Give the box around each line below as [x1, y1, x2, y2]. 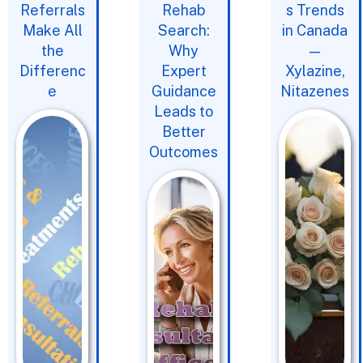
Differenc [19, 62, 86, 79]
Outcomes [149, 143, 218, 160]
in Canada [282, 22, 348, 39]
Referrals [19, 2, 85, 19]
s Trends [285, 2, 344, 19]
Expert [160, 62, 207, 79]
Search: [157, 22, 210, 39]
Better [161, 123, 206, 140]
